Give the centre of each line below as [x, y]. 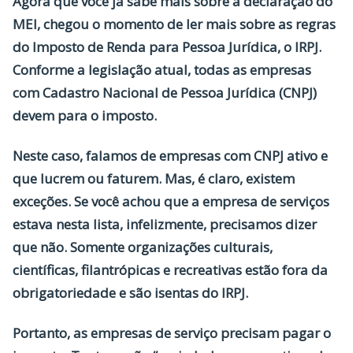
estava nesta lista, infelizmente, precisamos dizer [165, 224]
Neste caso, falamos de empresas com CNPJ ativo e [170, 156]
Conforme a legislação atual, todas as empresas [162, 70]
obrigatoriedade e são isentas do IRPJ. [132, 293]
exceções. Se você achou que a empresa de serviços [171, 201]
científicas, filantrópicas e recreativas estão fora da [170, 270]
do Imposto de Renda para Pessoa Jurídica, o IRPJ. [167, 47]
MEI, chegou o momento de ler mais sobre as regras [174, 24]
